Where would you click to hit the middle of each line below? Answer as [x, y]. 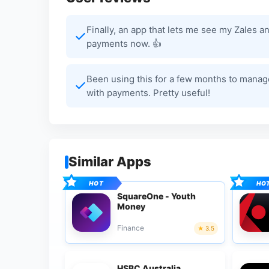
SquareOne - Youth [156, 196]
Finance [131, 228]
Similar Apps [110, 162]
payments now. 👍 [124, 44]
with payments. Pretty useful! [148, 93]
